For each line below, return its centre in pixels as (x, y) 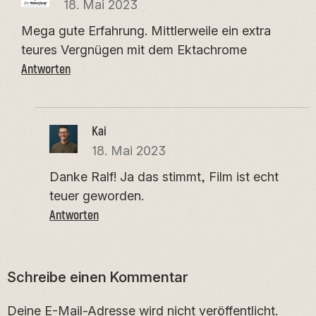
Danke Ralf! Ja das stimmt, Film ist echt (164, 176)
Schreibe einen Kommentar (97, 276)
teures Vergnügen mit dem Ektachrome (134, 49)
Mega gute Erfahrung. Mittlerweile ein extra (146, 30)
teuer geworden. (97, 195)
